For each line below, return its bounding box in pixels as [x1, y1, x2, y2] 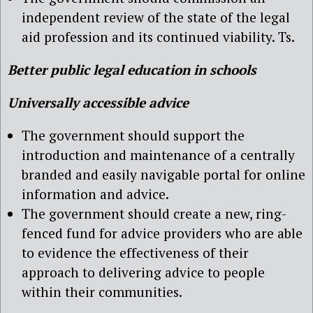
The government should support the [22, 126, 245, 145]
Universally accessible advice [8, 94, 189, 112]
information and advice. [22, 185, 169, 203]
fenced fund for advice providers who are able [22, 224, 303, 242]
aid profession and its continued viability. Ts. [22, 27, 295, 45]
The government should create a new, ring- [22, 205, 286, 223]
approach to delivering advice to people [22, 263, 265, 282]
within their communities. [22, 283, 182, 301]
